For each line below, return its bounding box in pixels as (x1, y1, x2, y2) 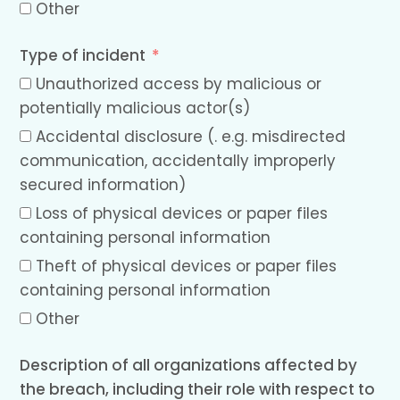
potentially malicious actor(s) (20, 97, 251, 120)
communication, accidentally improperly (20, 150, 337, 172)
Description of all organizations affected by (20, 354, 358, 377)
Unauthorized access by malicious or (36, 73, 322, 96)
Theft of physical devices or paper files (36, 255, 337, 278)
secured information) (20, 174, 187, 196)
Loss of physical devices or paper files (36, 203, 329, 225)
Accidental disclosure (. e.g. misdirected (36, 126, 346, 148)
